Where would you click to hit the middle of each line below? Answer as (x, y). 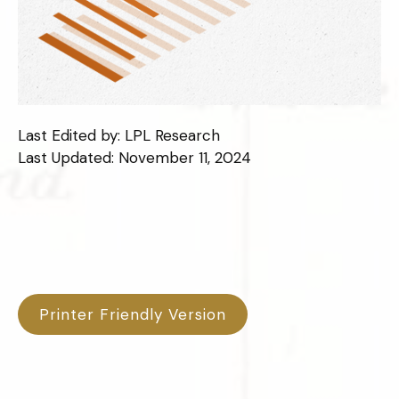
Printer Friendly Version (133, 314)
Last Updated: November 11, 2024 (134, 158)
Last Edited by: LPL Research (119, 135)
